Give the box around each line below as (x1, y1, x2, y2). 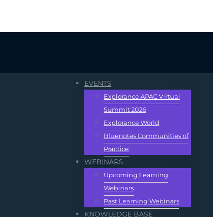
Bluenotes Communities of (104, 132, 188, 139)
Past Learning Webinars (104, 197, 179, 205)
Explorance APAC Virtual (104, 93, 180, 100)
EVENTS (84, 79, 111, 88)
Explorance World (104, 119, 159, 126)
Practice (104, 145, 129, 153)
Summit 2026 (104, 106, 146, 113)
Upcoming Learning (104, 171, 168, 179)
